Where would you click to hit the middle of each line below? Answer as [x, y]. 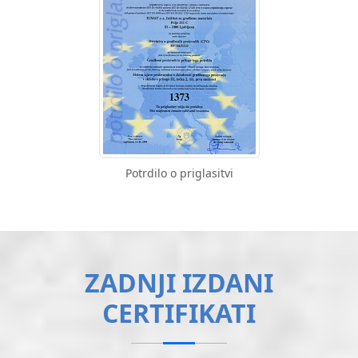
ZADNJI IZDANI [179, 282]
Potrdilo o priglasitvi [179, 173]
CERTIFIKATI [179, 312]
